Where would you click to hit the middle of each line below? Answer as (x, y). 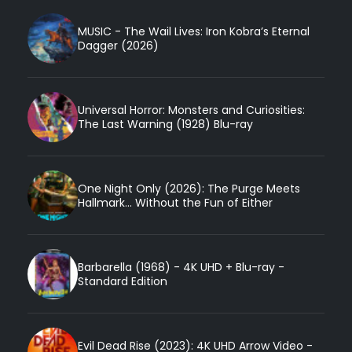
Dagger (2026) (118, 45)
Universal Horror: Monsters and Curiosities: (191, 110)
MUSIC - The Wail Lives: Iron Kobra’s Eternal (194, 31)
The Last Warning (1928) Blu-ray (165, 124)
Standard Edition (123, 281)
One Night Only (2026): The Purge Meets (189, 188)
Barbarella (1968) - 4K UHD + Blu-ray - (181, 267)
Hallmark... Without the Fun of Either (175, 202)
